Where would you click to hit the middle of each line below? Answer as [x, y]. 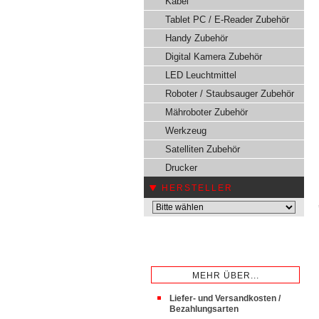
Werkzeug [186, 131]
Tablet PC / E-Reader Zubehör [227, 20]
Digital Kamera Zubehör [214, 57]
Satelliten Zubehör [203, 149]
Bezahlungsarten [204, 309]
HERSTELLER [197, 188]
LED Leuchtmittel [201, 75]
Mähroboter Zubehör [206, 112]
